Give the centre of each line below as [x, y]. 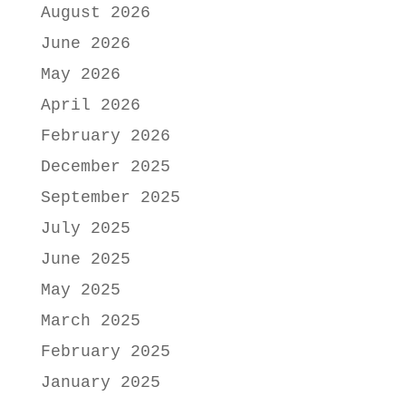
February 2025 [105, 352]
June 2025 [85, 260]
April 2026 [90, 106]
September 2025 [110, 198]
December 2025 [105, 167]
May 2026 [80, 75]
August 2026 [95, 13]
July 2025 [85, 229]
